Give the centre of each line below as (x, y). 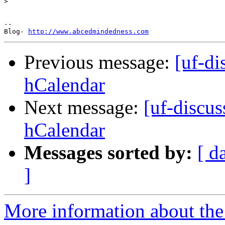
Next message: (84, 107)
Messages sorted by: (108, 153)
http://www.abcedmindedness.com (88, 32)
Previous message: (99, 62)
